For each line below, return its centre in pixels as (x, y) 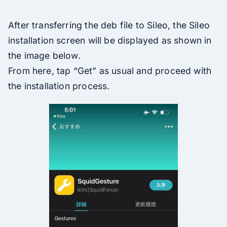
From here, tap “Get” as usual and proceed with (110, 70)
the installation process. (59, 86)
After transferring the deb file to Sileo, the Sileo (109, 25)
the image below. (44, 55)
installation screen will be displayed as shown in (110, 40)
